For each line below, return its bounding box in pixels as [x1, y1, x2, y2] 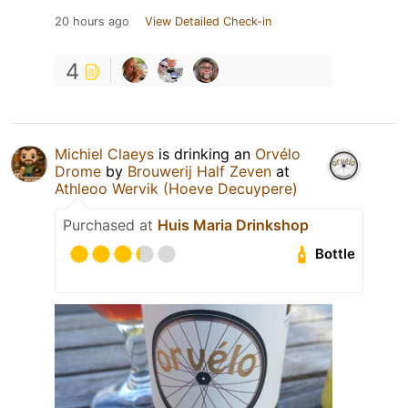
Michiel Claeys [55, 144, 154, 163]
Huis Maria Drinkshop [158, 215, 309, 234]
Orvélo [255, 144, 301, 163]
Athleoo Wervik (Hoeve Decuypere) [55, 178, 298, 198]
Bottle [315, 245, 356, 263]
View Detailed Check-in [145, 14, 271, 28]
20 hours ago [55, 14, 129, 28]
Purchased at [63, 215, 158, 234]
